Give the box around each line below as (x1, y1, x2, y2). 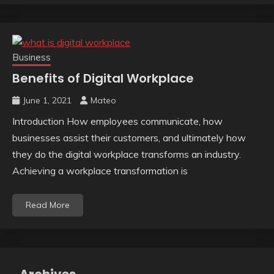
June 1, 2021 (23, 95, 72, 106)
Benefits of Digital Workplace (12, 70, 194, 87)
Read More (26, 199, 70, 211)
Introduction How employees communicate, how (12, 115, 223, 128)
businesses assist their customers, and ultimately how (12, 131, 246, 144)
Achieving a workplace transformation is (12, 165, 188, 177)
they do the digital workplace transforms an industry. (12, 148, 241, 161)
